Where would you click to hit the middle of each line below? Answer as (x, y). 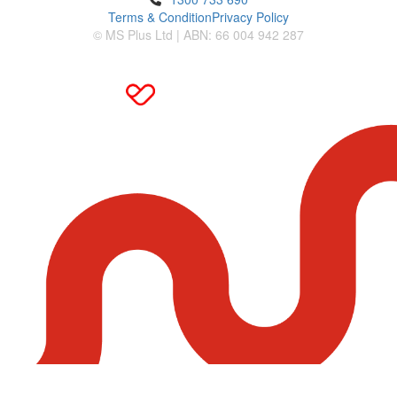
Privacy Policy (250, 17)
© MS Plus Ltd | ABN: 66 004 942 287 (198, 35)
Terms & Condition (160, 17)
